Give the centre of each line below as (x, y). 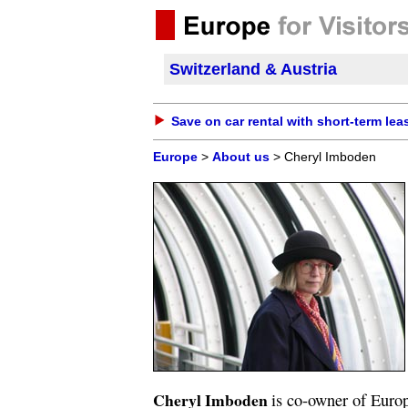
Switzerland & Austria (253, 69)
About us (241, 157)
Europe (175, 157)
